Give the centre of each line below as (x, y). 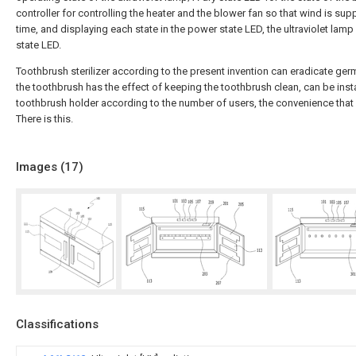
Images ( (40, 167)
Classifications (57, 324)
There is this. (44, 119)
